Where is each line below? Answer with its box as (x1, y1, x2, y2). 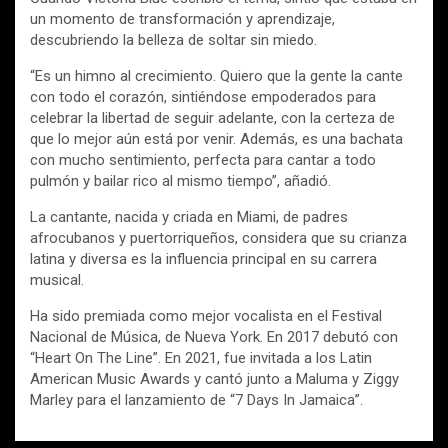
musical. (30, 271, 84, 290)
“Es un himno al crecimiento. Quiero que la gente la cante (30, 67, 403, 86)
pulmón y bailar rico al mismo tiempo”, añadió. (30, 172, 331, 191)
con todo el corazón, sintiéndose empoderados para (30, 88, 376, 107)
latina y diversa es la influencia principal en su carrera (30, 250, 377, 269)
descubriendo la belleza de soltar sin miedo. (30, 31, 317, 50)
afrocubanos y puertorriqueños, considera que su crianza (30, 229, 407, 248)
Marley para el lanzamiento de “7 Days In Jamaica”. (30, 391, 363, 410)
